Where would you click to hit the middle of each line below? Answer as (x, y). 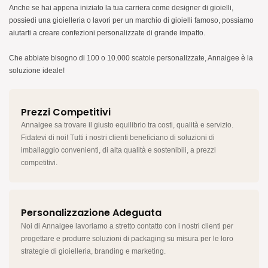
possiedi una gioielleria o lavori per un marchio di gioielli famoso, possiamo (131, 20)
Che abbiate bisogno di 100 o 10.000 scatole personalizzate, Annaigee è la (131, 58)
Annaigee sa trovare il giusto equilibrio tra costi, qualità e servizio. (127, 125)
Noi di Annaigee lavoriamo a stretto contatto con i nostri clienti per (127, 226)
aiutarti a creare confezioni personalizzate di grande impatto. (107, 33)
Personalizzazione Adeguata (91, 213)
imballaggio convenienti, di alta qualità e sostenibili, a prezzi (118, 150)
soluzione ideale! (37, 71)
